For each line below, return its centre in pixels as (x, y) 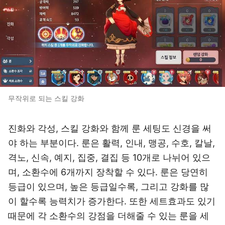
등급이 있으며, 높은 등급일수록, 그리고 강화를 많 (108, 187)
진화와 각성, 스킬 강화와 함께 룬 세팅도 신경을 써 (110, 128)
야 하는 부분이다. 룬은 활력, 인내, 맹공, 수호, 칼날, (111, 143)
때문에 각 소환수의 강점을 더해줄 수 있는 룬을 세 (108, 216)
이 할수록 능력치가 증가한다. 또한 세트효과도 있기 (112, 201)
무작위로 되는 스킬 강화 (46, 98)
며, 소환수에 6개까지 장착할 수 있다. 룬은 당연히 (108, 172)
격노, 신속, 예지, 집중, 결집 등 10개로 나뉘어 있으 (109, 157)
